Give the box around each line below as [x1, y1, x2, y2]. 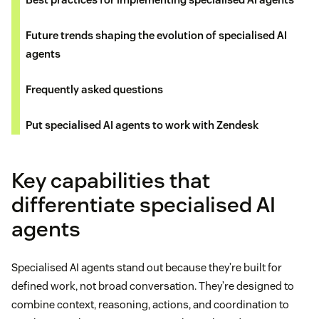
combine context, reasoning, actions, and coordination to [11, 297, 289, 311]
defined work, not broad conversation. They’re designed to [11, 278, 294, 293]
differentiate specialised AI [11, 190, 276, 219]
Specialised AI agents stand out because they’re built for [11, 260, 282, 274]
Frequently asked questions [26, 82, 163, 96]
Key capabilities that [11, 166, 210, 194]
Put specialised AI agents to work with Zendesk [26, 117, 258, 132]
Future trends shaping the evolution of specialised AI [26, 28, 287, 42]
